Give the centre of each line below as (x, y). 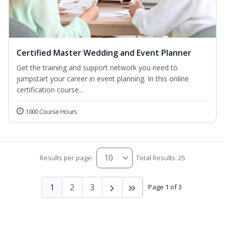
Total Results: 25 (161, 158)
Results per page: (66, 158)
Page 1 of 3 (165, 187)
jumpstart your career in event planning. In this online (103, 78)
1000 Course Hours (51, 111)
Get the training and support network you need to (97, 67)
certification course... (50, 89)
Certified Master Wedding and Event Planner (104, 52)
